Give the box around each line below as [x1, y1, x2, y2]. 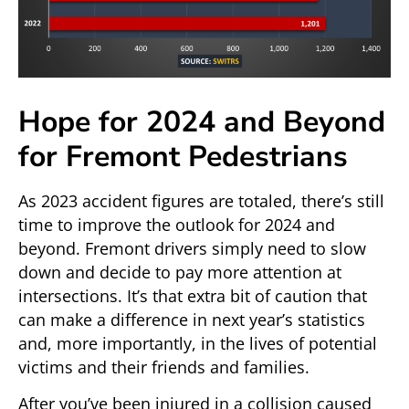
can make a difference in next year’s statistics [18, 308, 365, 330]
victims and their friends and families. [18, 355, 309, 378]
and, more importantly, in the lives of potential [18, 331, 377, 354]
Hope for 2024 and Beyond [18, 101, 385, 142]
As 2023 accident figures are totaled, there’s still [18, 189, 384, 212]
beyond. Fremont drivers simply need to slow [18, 236, 366, 259]
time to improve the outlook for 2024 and [18, 213, 335, 236]
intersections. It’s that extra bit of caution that [18, 284, 367, 307]
